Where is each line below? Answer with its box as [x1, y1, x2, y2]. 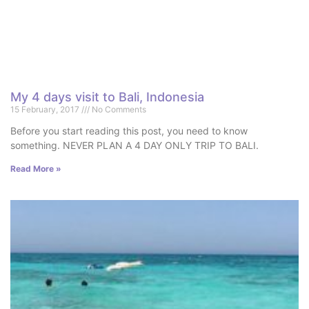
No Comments [90, 104, 146, 115]
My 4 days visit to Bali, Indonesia [10, 90, 204, 105]
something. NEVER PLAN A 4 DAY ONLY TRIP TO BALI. [10, 139, 259, 152]
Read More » [10, 163, 61, 175]
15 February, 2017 [10, 104, 81, 115]
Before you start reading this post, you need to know [10, 125, 248, 137]
